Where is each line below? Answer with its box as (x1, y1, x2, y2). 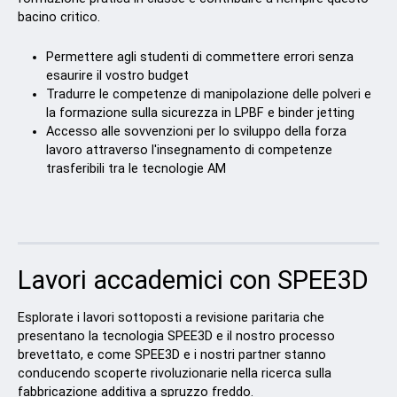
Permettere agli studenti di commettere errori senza (46, 49, 354, 65)
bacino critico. (18, 9, 101, 25)
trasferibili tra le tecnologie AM (46, 160, 227, 176)
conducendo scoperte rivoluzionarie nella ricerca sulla (18, 365, 332, 381)
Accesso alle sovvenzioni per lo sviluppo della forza (46, 123, 347, 139)
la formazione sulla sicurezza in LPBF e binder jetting (46, 105, 355, 121)
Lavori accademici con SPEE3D (18, 264, 370, 295)
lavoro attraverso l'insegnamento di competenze (46, 142, 333, 158)
